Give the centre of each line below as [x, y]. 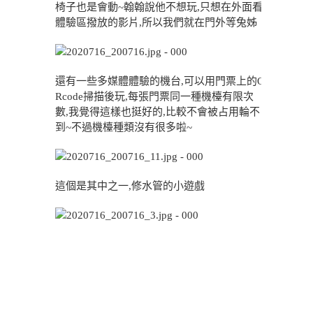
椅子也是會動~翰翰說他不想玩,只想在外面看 [159, 7]
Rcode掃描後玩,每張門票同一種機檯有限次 [154, 96]
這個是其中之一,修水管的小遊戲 [130, 186]
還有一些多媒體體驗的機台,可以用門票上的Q [160, 81]
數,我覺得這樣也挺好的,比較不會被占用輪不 [158, 112]
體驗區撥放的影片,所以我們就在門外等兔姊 [156, 22]
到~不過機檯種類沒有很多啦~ [124, 127]
